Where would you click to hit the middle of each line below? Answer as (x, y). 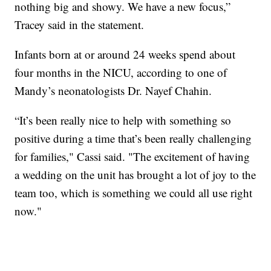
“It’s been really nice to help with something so (123, 120)
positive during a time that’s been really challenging (133, 138)
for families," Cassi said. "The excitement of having (132, 156)
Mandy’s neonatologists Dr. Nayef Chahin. (113, 90)
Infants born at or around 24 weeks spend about (125, 54)
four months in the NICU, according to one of (121, 72)
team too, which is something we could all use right (134, 192)
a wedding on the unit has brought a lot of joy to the (135, 174)
